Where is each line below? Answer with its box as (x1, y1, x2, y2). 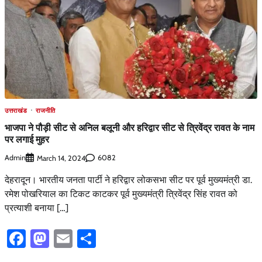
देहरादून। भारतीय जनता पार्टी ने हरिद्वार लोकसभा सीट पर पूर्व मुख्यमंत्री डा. (5, 174, 252, 185)
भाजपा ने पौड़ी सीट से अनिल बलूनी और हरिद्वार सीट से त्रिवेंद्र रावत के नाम (5, 120, 254, 134)
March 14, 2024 (37, 153, 85, 163)
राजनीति (36, 106, 55, 115)
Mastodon (49, 226, 129, 250)
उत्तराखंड (5, 106, 27, 115)
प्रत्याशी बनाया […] (5, 202, 68, 213)
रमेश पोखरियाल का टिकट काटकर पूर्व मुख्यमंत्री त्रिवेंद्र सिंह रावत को (5, 188, 237, 199)
